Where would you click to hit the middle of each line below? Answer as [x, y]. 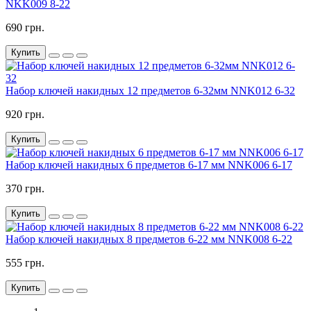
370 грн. [25, 189]
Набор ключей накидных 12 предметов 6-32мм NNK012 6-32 [150, 91]
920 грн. [25, 115]
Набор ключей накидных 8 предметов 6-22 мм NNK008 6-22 [149, 239]
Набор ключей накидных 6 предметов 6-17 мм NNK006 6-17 [149, 165]
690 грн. [25, 28]
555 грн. [25, 263]
